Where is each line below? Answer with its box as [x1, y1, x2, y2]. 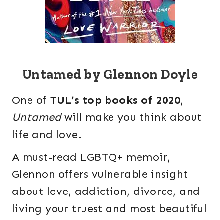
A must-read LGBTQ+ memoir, [12, 150, 171, 164]
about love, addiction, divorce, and [12, 185, 200, 198]
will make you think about [61, 110, 202, 124]
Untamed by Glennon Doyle [22, 65, 198, 82]
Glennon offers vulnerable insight [12, 167, 188, 181]
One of [12, 93, 51, 107]
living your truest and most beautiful [12, 202, 207, 216]
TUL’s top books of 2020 [50, 93, 181, 107]
